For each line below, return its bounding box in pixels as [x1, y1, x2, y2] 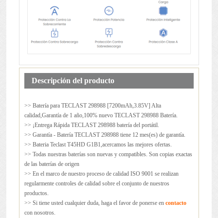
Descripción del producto [31, 76, 114, 85]
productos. [24, 190, 49, 197]
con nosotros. [24, 209, 55, 217]
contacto [165, 200, 186, 207]
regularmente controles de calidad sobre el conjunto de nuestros [24, 180, 169, 187]
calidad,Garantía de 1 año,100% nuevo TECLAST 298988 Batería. [24, 112, 178, 119]
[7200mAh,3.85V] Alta [105, 102, 161, 109]
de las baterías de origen [24, 161, 79, 168]
